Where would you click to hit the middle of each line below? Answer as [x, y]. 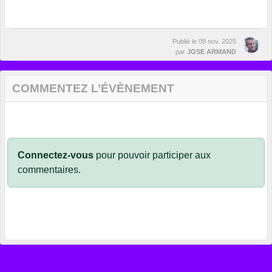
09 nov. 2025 [217, 41]
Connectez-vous [56, 155]
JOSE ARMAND [212, 51]
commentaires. [49, 169]
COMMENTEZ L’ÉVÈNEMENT [93, 88]
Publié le [185, 41]
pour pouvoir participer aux [152, 155]
